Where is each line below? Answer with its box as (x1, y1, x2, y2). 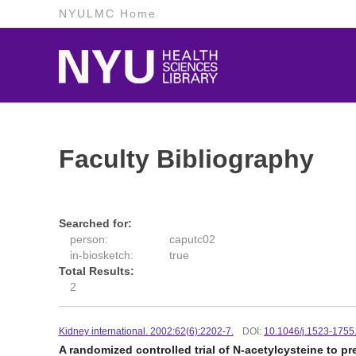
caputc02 (168, 233, 215, 246)
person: (69, 233, 108, 246)
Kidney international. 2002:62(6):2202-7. (58, 326, 234, 336)
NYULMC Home (58, 7, 157, 20)
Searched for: (58, 217, 132, 230)
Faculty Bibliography (58, 145, 314, 173)
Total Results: (58, 265, 134, 277)
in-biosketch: (69, 249, 133, 261)
